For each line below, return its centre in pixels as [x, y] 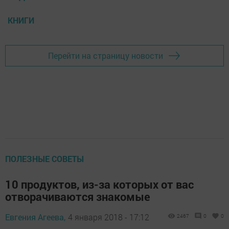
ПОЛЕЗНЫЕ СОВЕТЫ [44, 158]
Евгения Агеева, [35, 217]
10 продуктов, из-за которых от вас [99, 184]
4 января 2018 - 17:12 [109, 217]
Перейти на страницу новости [106, 56]
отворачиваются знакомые [78, 196]
